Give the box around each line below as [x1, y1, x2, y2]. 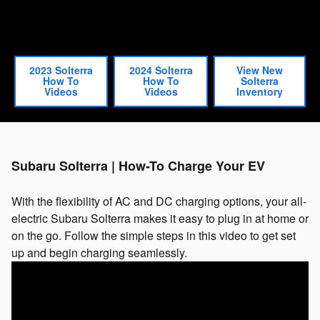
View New [236, 63, 283, 78]
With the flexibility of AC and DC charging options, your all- [11, 192, 306, 209]
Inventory [236, 84, 283, 99]
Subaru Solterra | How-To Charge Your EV [11, 156, 265, 175]
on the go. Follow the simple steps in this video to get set [11, 226, 296, 244]
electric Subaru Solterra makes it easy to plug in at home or [11, 209, 309, 226]
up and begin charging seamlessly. [11, 244, 187, 261]
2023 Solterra [29, 63, 94, 78]
